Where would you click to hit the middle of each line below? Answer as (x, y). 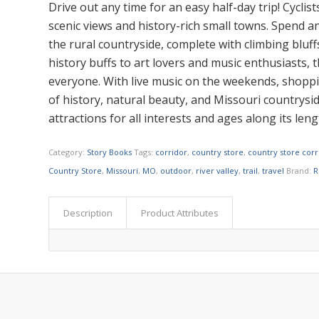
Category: (68, 152)
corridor (172, 152)
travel (273, 170)
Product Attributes (180, 213)
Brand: (300, 170)
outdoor (176, 170)
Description (88, 213)
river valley (218, 170)
